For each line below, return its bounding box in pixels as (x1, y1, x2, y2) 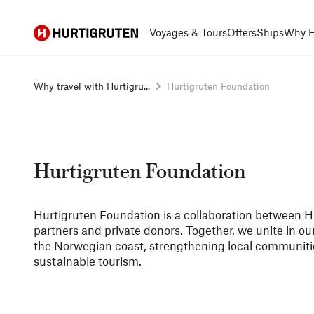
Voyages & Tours (149, 26, 227, 39)
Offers (227, 26, 257, 39)
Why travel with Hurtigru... (34, 80, 150, 92)
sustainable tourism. (34, 254, 142, 268)
